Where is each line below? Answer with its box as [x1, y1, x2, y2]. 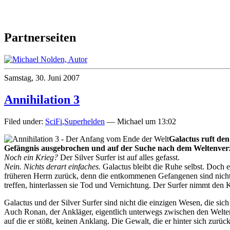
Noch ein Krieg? [4, 152, 58, 162]
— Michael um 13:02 [105, 117, 176, 126]
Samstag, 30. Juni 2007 [4, 73, 80, 83]
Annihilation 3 [4, 92, 80, 106]
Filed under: [4, 117, 45, 126]
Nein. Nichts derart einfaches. [4, 162, 101, 171]
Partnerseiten [4, 31, 76, 45]
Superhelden [64, 117, 105, 126]
